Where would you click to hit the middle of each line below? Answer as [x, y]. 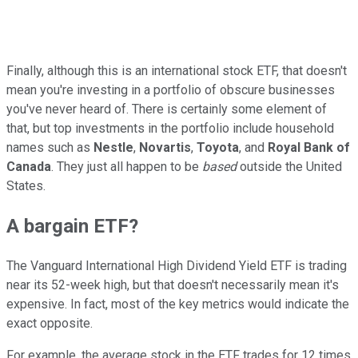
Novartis [165, 148]
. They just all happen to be [127, 167]
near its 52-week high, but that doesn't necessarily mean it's [173, 285]
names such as [50, 148]
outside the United [289, 167]
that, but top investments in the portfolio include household [170, 129]
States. [26, 186]
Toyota [218, 148]
